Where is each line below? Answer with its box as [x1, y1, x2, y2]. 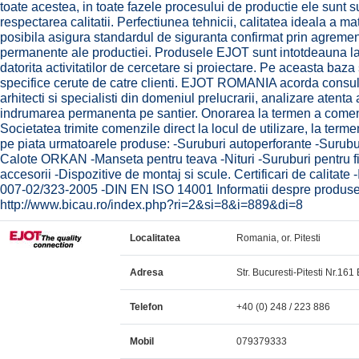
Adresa [130, 267, 163, 278]
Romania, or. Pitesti [236, 232, 321, 244]
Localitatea [130, 232, 180, 244]
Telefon [130, 301, 163, 313]
